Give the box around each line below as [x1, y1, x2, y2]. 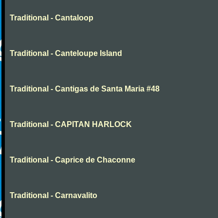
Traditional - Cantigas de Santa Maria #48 [10, 85, 160, 93]
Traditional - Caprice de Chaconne [10, 156, 135, 164]
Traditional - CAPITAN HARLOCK [10, 120, 132, 128]
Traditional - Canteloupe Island [10, 49, 122, 57]
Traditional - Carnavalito [10, 191, 97, 200]
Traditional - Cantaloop [10, 14, 93, 22]
